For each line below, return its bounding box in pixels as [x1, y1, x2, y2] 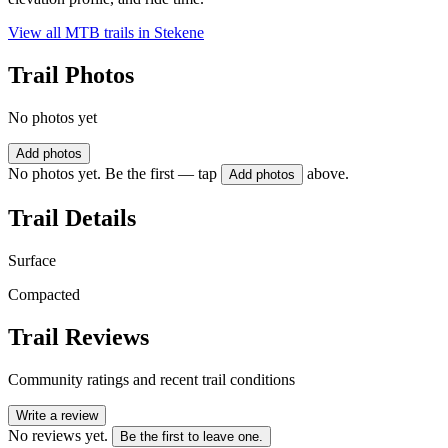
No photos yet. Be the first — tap [8, 165, 217, 183]
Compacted [8, 285, 80, 303]
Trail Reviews [8, 323, 149, 350]
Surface [8, 251, 56, 269]
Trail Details [8, 204, 136, 231]
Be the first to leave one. [120, 428, 263, 444]
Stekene [154, 24, 204, 42]
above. [307, 165, 349, 183]
